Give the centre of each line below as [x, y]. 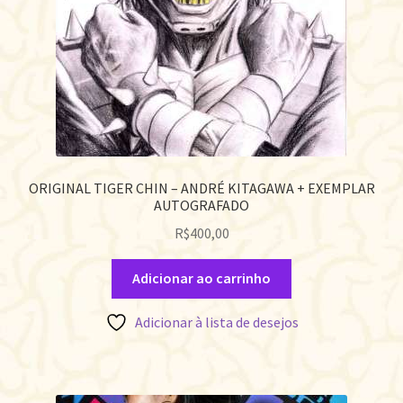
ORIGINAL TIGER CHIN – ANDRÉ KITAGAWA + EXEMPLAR [201, 188]
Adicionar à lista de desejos [216, 322]
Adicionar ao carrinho [201, 278]
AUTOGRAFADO [201, 205]
